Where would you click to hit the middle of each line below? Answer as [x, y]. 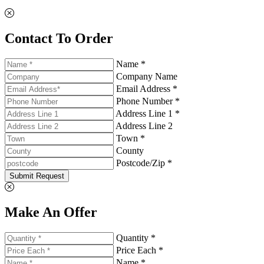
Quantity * [136, 237]
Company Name [147, 76]
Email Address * [147, 88]
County [130, 150]
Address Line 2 [144, 126]
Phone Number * [148, 101]
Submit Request [37, 176]
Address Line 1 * [148, 113]
